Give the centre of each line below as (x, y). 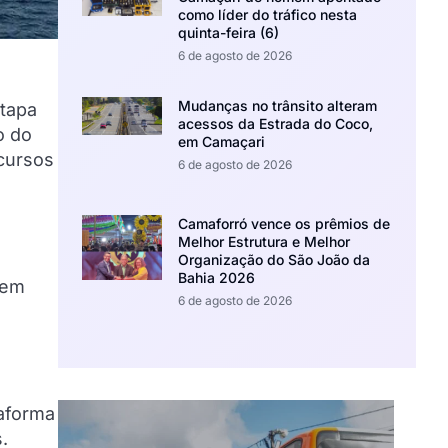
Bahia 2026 (217, 278)
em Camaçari (222, 141)
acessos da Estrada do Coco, (276, 123)
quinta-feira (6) (229, 32)
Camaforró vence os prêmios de (284, 224)
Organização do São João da (274, 260)
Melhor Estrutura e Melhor (264, 242)
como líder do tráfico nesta (268, 14)
